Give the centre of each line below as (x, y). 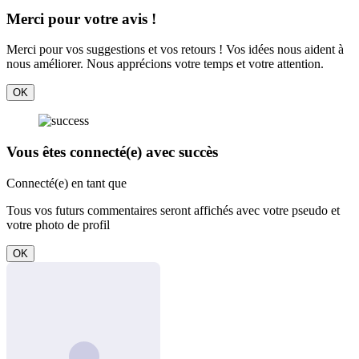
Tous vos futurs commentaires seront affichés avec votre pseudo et (173, 210)
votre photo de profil (58, 224)
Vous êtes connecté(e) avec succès (112, 152)
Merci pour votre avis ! (81, 18)
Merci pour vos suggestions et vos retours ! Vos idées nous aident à (175, 50)
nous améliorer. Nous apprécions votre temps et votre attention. (165, 64)
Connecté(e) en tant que (67, 183)
